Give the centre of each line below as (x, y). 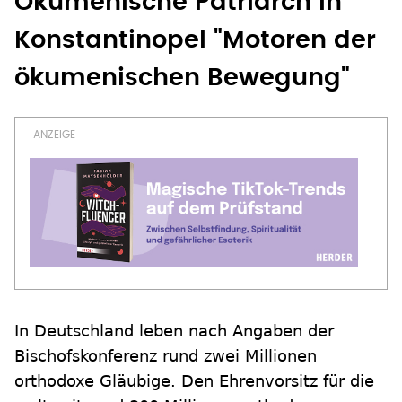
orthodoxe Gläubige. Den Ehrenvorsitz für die (194, 381)
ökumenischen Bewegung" (182, 78)
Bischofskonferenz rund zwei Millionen (166, 356)
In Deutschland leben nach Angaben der (174, 331)
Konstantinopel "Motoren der (195, 40)
